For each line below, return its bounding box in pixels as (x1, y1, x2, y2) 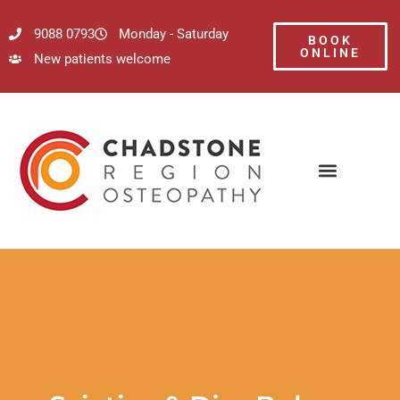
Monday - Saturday (119, 26, 229, 42)
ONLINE (299, 46, 361, 60)
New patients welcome (33, 51, 171, 67)
